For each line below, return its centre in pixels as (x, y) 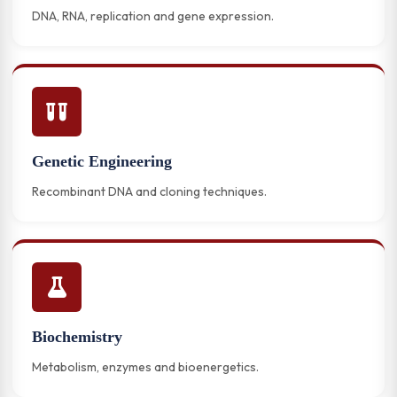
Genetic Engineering (102, 161)
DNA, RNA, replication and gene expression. (153, 16)
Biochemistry (77, 337)
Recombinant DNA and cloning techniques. (149, 191)
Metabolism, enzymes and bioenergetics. (145, 367)
